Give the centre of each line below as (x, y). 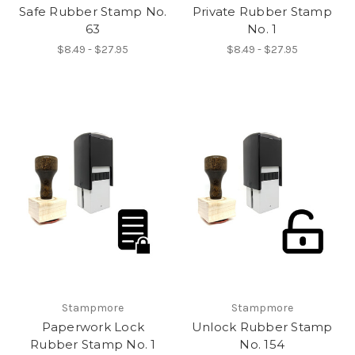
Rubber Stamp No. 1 (93, 344)
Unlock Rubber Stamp (262, 326)
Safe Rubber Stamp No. (93, 12)
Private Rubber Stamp (262, 12)
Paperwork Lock (93, 326)
